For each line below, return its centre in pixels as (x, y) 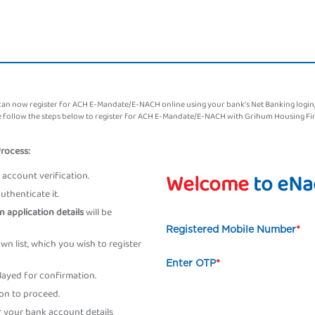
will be (98, 212)
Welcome (207, 185)
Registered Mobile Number (231, 230)
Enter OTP (191, 263)
